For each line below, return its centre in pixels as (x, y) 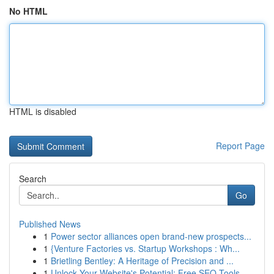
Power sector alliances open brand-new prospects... (151, 236)
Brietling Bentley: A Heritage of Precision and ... (142, 261)
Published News (50, 224)
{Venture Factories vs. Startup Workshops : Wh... (145, 248)
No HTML (28, 11)
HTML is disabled (43, 111)
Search (33, 179)
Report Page (240, 146)
